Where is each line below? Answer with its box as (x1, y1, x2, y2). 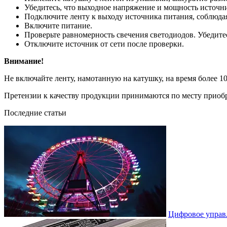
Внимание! (4, 56, 44, 65)
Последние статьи (4, 108, 66, 117)
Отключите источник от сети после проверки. (24, 39, 184, 48)
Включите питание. (24, 21, 92, 30)
